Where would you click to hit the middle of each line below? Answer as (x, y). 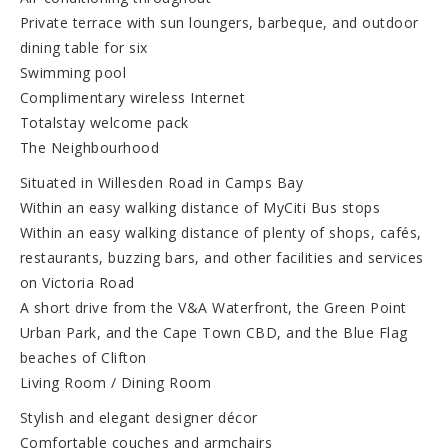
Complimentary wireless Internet (132, 97)
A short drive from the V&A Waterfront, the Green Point (213, 307)
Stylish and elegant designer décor (138, 417)
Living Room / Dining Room (115, 382)
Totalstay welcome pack (104, 122)
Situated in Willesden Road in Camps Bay (161, 182)
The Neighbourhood (89, 147)
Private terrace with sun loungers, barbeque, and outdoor (219, 22)
